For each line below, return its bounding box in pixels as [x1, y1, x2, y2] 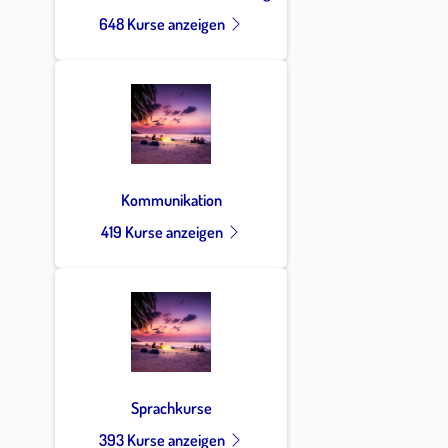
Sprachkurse [130, 397, 212, 418]
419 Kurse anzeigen [100, 221, 226, 242]
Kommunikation [120, 189, 222, 210]
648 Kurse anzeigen [98, 13, 228, 34]
